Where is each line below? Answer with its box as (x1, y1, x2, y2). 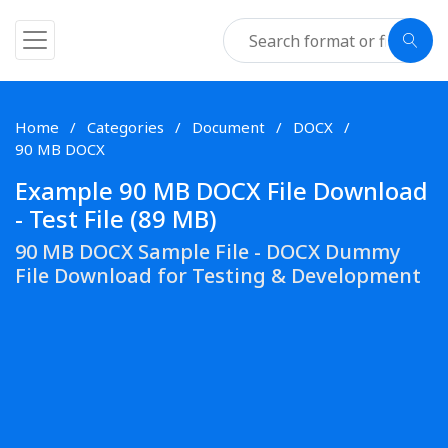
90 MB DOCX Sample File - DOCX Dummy (15, 238, 401, 265)
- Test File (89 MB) (15, 202, 217, 235)
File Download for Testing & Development (15, 262, 421, 289)
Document (192, 117, 269, 137)
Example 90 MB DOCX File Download (15, 174, 428, 207)
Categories (87, 117, 164, 137)
